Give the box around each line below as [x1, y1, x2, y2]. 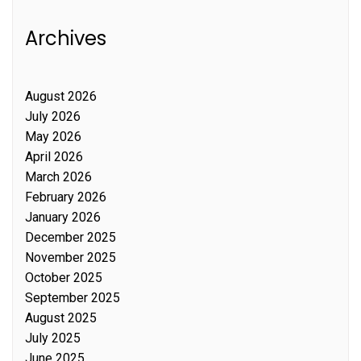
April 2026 [25, 149, 83, 165]
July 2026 [25, 109, 81, 125]
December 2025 [25, 230, 116, 246]
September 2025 [25, 290, 120, 306]
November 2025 [25, 250, 116, 266]
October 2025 [25, 270, 102, 286]
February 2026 [25, 189, 106, 205]
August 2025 [25, 310, 97, 326]
